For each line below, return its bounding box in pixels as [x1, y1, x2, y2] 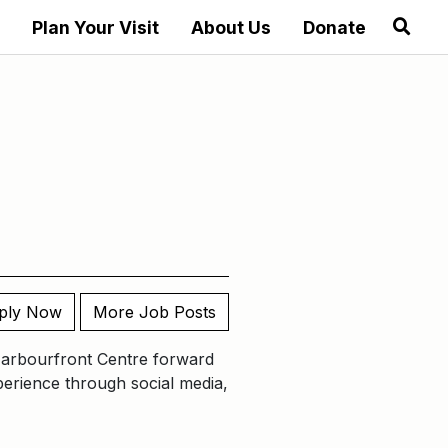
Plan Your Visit [31, 17, 159, 38]
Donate [302, 17, 366, 38]
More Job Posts [93, 302, 216, 322]
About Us [190, 17, 271, 38]
